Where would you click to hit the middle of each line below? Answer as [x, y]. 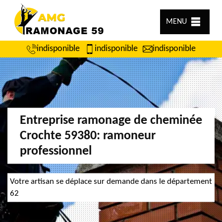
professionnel [56, 151]
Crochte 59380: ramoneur [88, 136]
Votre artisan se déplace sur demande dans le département [111, 181]
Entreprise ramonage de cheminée [111, 120]
